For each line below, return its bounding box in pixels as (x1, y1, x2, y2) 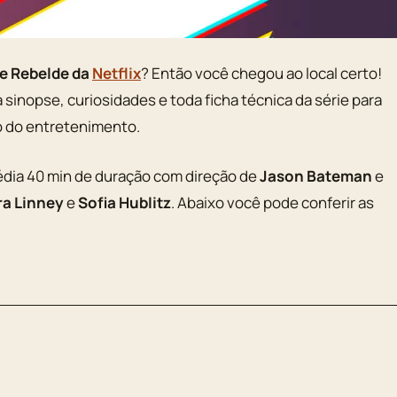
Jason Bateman (260, 165, 372, 186)
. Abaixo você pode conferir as (171, 191, 374, 213)
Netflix (92, 63, 141, 84)
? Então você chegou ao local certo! (141, 63, 382, 84)
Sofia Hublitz (78, 191, 171, 213)
